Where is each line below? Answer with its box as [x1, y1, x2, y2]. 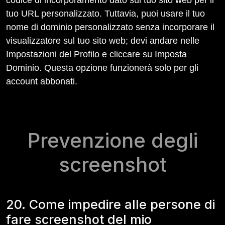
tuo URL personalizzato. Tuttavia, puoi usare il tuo [6, 9, 205, 19]
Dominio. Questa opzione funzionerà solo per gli [6, 63, 198, 73]
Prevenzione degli [27, 128, 198, 153]
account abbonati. [6, 76, 77, 86]
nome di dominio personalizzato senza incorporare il [6, 22, 214, 32]
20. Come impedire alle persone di [6, 197, 215, 212]
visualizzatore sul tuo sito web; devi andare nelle [6, 36, 199, 46]
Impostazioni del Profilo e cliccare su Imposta [6, 49, 187, 59]
